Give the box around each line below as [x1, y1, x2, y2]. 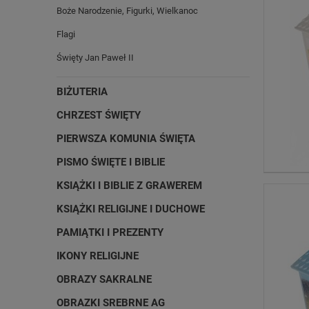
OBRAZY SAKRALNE [57, 273, 152, 286]
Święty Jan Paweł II [57, 52, 134, 63]
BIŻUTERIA [57, 86, 108, 98]
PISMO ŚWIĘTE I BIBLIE [57, 156, 165, 168]
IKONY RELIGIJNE [57, 250, 139, 262]
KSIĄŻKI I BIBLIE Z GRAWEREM [57, 179, 202, 192]
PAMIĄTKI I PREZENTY [57, 226, 163, 239]
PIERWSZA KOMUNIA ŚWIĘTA [57, 132, 195, 145]
